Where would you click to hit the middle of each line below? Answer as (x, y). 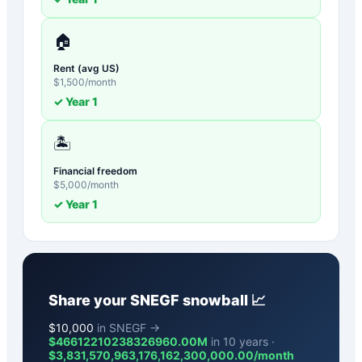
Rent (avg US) (86, 68)
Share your (89, 300)
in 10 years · (241, 341)
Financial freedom (95, 170)
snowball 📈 (223, 300)
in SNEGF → (127, 327)
